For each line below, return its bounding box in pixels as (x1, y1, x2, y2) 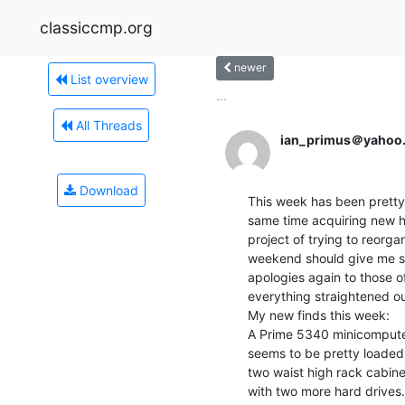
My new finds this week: (248, 306, 390, 323)
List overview (66, 71, 148, 87)
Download (76, 182, 138, 198)
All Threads (72, 117, 142, 133)
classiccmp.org (40, 17, 153, 37)
